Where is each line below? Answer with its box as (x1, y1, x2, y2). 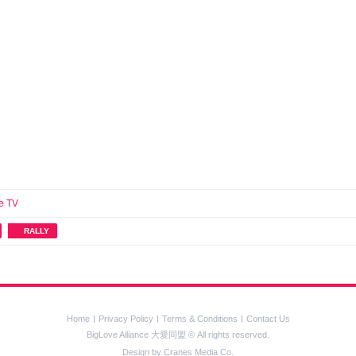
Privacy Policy (98, 314, 153, 323)
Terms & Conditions (161, 314, 238, 323)
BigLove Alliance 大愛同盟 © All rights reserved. (87, 330, 269, 339)
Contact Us (246, 314, 290, 323)
